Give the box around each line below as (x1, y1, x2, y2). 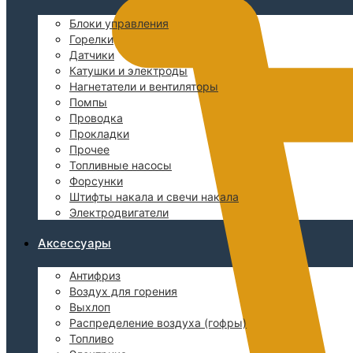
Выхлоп (69, 299, 110, 314)
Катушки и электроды (69, 63, 188, 77)
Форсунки (69, 173, 123, 188)
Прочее (69, 142, 110, 156)
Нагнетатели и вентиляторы (69, 79, 218, 93)
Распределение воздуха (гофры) (69, 315, 247, 329)
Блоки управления (69, 16, 169, 30)
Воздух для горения (69, 284, 177, 298)
